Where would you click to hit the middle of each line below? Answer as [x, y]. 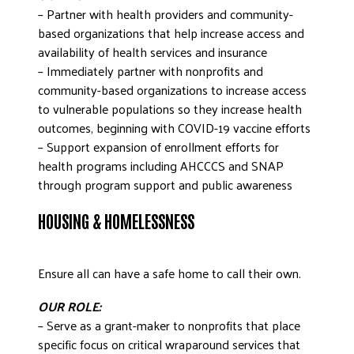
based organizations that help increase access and [171, 33]
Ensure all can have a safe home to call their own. [169, 273]
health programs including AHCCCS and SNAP [161, 166]
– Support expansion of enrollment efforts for [158, 147]
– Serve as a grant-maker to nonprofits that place [169, 325]
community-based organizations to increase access [172, 90]
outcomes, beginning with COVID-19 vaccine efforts [174, 128]
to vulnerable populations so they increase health [170, 109]
